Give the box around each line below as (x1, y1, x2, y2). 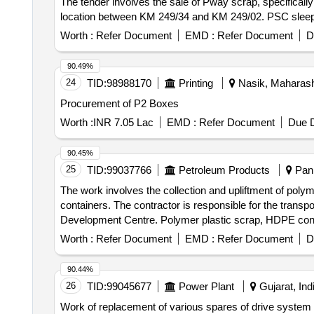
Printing (178, 77, 213, 89)
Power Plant (178, 280, 234, 292)
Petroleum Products (178, 164, 270, 176)
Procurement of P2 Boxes (60, 97, 179, 109)
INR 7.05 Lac (93, 116, 153, 128)
